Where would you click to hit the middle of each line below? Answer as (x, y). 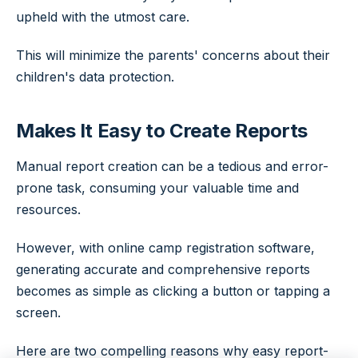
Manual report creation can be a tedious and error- (172, 167)
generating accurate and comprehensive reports (163, 270)
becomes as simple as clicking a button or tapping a (173, 291)
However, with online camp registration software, (165, 248)
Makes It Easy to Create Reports (162, 130)
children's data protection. (95, 77)
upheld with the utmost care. (103, 17)
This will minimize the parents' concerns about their (173, 56)
